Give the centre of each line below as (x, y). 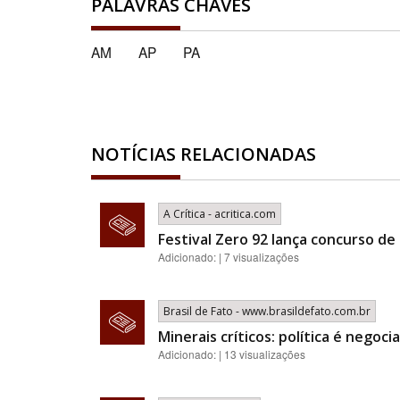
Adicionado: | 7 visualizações (229, 257)
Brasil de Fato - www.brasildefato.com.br (267, 311)
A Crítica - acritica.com (220, 214)
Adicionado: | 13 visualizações (232, 354)
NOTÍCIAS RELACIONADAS (204, 154)
